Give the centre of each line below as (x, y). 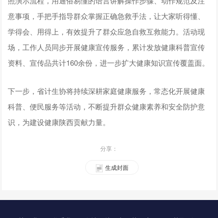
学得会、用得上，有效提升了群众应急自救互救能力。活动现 (107, 31)
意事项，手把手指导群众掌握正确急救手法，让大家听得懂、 (107, 16)
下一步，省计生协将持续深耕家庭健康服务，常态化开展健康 (107, 91)
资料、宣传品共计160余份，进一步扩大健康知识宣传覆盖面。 (109, 62)
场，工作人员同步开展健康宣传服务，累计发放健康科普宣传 (107, 47)
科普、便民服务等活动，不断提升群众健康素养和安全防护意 (107, 106)
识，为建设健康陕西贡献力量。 (59, 122)
